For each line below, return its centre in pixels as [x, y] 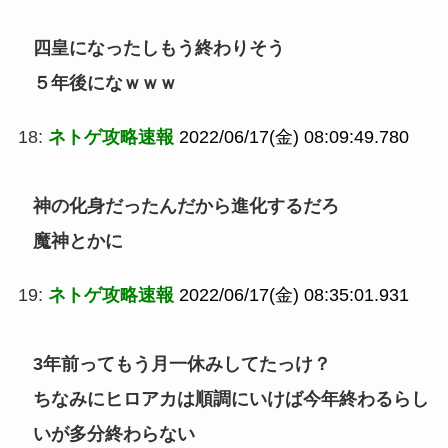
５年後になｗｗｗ [104, 83]
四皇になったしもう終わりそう [158, 48]
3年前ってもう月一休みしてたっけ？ [181, 363]
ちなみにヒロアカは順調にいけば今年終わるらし [230, 398]
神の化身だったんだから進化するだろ [185, 205]
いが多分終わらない [113, 433]
